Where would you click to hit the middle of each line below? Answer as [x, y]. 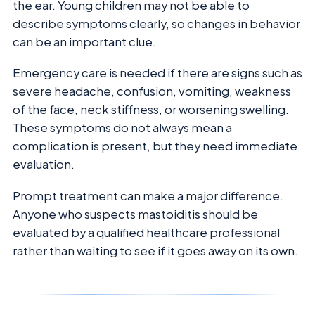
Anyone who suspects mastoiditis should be [135, 214]
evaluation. [44, 165]
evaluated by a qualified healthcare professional [146, 232]
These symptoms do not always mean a [122, 128]
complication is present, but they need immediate [155, 146]
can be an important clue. [84, 41]
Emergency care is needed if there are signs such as [157, 73]
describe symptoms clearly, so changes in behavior [156, 23]
